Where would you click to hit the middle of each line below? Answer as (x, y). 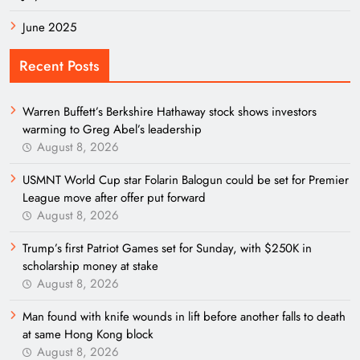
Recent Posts (59, 66)
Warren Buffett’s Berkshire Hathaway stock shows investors (170, 112)
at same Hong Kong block (88, 334)
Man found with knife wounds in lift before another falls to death (184, 317)
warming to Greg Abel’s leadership (112, 129)
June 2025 (49, 27)
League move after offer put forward (114, 198)
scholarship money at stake (90, 266)
